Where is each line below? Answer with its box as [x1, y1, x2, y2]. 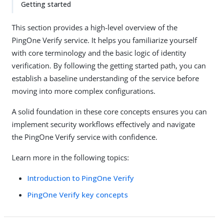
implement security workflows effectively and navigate [12, 119, 195, 129]
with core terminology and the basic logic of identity [12, 48, 186, 58]
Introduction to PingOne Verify [27, 173, 134, 183]
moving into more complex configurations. [12, 86, 155, 96]
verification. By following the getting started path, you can [12, 61, 206, 70]
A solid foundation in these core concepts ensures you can [12, 107, 207, 116]
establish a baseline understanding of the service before [12, 73, 199, 83]
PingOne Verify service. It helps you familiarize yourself [12, 35, 197, 45]
